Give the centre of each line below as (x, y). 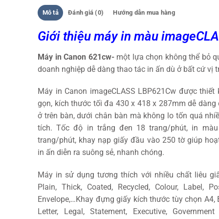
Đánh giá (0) (86, 12)
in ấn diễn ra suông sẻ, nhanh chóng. (101, 153)
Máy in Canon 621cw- (76, 57)
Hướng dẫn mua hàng (144, 12)
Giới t (52, 36)
